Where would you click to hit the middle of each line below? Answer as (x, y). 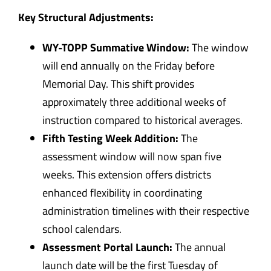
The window (219, 47)
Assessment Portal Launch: (107, 247)
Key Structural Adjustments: (86, 17)
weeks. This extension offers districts (126, 174)
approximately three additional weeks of (134, 102)
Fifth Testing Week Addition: (110, 138)
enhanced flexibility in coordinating (122, 192)
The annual (199, 247)
